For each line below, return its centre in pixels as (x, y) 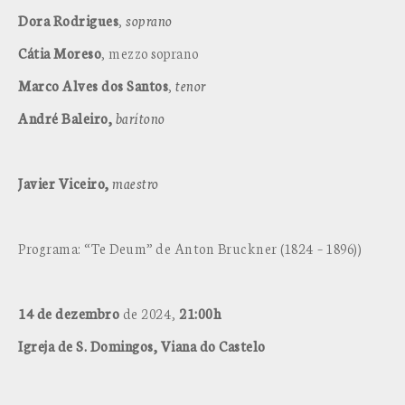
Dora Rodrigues (68, 20)
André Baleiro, (65, 118)
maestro (136, 183)
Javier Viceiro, (64, 183)
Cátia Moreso (60, 53)
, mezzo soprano (150, 53)
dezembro (87, 313)
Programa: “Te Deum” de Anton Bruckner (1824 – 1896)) (190, 248)
